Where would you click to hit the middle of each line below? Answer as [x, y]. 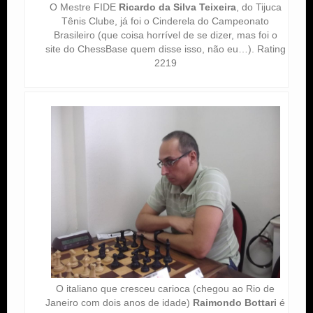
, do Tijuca [259, 7]
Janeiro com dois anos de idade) [119, 302]
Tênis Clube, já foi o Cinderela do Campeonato [166, 21]
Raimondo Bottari [235, 302]
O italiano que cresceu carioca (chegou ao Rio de [166, 288]
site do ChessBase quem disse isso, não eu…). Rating [165, 49]
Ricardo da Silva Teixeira [177, 7]
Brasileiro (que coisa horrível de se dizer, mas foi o [165, 35]
